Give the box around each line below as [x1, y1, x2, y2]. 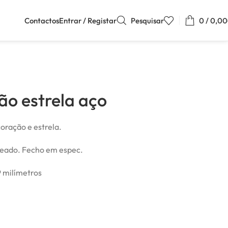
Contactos [24, 15, 59, 25]
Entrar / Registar [59, 15, 117, 25]
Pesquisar [131, 15, 164, 25]
